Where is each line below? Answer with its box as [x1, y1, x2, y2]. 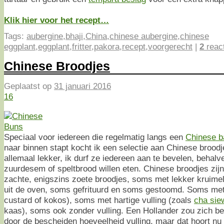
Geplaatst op [4, 81, 54, 91]
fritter [72, 41, 91, 51]
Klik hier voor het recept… [4, 15, 109, 25]
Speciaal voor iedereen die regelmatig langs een [4, 131, 185, 142]
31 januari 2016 [54, 81, 111, 91]
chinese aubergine [109, 31, 177, 41]
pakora [94, 41, 119, 51]
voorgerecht [148, 41, 192, 51]
